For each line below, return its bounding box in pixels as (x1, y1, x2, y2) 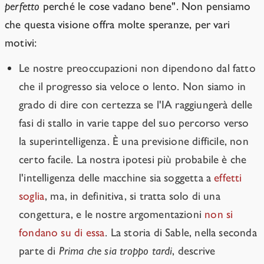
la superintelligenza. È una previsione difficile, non (19, 134, 249, 148)
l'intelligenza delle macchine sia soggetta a (19, 171, 214, 185)
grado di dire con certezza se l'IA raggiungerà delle (19, 98, 253, 112)
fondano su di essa (19, 226, 105, 240)
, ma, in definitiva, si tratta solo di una (45, 189, 220, 203)
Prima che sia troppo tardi (58, 244, 173, 258)
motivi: (5, 36, 37, 50)
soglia (19, 189, 45, 203)
